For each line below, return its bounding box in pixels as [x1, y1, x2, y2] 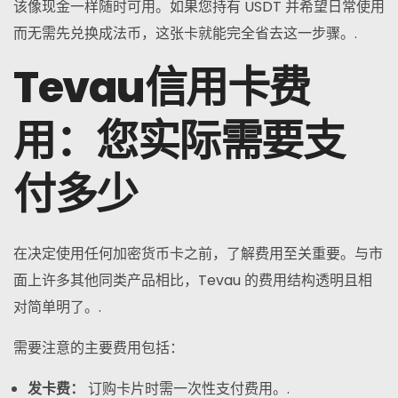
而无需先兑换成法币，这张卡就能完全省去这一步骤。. [13, 23, 357, 44]
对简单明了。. [13, 297, 101, 317]
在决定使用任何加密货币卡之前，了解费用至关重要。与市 [13, 243, 383, 264]
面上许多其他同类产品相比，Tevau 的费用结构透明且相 [13, 270, 372, 291]
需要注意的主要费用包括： [13, 338, 184, 358]
